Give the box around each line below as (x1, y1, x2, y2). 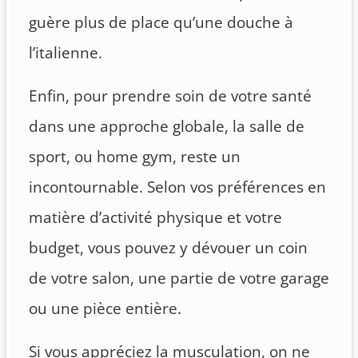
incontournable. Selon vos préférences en (29, 176, 326, 197)
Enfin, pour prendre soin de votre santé (29, 85, 312, 106)
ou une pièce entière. (29, 297, 181, 319)
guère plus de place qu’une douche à (29, 11, 293, 33)
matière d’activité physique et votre (29, 206, 282, 228)
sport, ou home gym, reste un (29, 145, 241, 167)
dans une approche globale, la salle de (29, 115, 304, 137)
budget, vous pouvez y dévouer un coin (29, 237, 308, 258)
